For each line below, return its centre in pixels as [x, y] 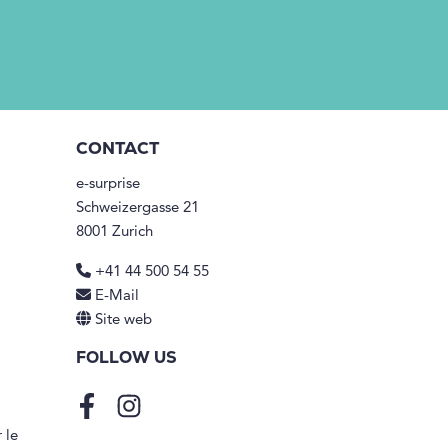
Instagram [160, 415]
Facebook [118, 415]
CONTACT [117, 149]
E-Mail [117, 296]
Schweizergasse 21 [137, 208]
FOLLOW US [126, 358]
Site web [123, 320]
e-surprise [108, 184]
